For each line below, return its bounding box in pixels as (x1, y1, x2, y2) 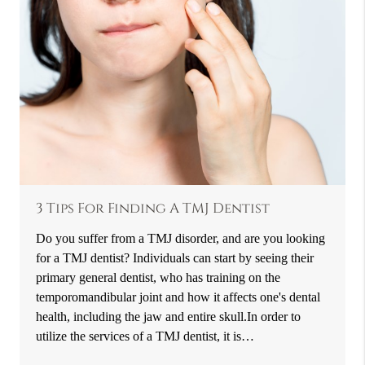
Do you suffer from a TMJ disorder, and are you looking (36, 231, 326, 247)
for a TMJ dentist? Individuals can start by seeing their (36, 250, 314, 266)
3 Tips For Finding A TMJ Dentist (36, 200, 270, 218)
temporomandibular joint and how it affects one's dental (36, 289, 321, 306)
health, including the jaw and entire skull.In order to (36, 309, 301, 325)
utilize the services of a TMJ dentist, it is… (36, 328, 255, 345)
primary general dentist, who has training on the (36, 270, 281, 286)
